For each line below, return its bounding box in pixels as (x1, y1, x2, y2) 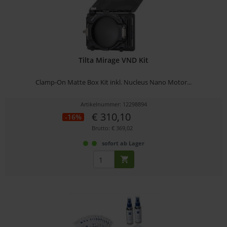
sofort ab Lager (101, 139, 144, 147)
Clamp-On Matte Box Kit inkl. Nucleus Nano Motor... (35, 78, 192, 87)
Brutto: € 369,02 (92, 124, 133, 132)
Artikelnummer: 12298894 (80, 100, 147, 108)
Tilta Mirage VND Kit (79, 55, 149, 65)
